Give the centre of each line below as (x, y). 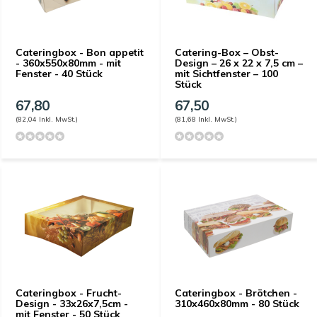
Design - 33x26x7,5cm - (72, 304)
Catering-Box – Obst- (227, 52)
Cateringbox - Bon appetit (80, 52)
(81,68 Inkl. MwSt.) (206, 119)
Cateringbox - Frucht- (69, 293)
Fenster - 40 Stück (59, 74)
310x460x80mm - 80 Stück (237, 304)
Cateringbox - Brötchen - (236, 293)
